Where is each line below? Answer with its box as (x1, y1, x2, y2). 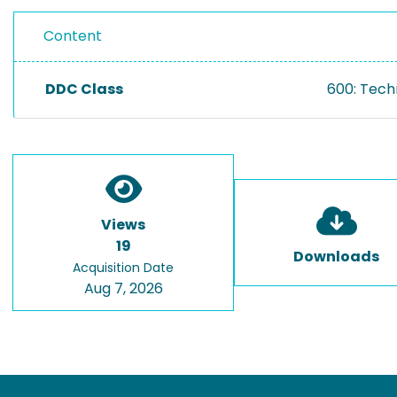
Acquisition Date (73, 259, 174, 276)
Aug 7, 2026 (83, 278, 163, 299)
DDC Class (45, 79, 123, 99)
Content (43, 26, 102, 46)
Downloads (293, 246, 379, 267)
